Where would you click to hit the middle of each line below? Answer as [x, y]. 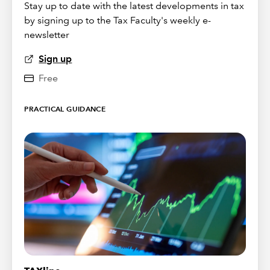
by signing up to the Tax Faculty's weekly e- [118, 20]
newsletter [47, 34]
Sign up [55, 58]
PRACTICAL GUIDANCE [65, 108]
